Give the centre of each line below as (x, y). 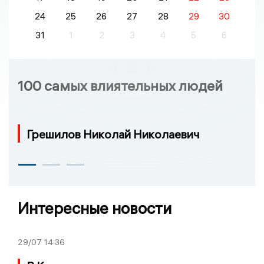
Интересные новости (95, 209)
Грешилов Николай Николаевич (113, 134)
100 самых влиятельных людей (120, 86)
